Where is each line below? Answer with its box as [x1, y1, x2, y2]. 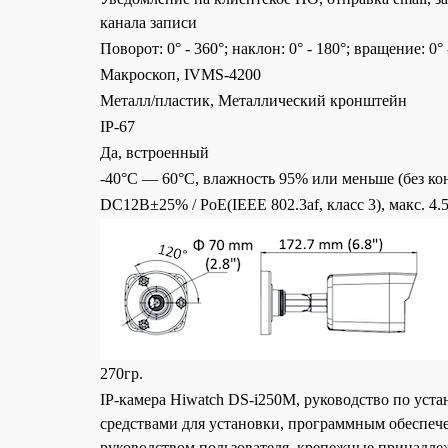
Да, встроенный [100, 144, 209, 161]
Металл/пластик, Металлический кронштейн [100, 92, 407, 109]
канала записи [100, 14, 197, 31]
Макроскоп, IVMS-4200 [100, 66, 261, 83]
